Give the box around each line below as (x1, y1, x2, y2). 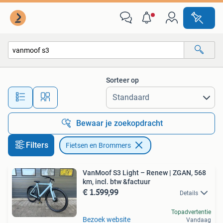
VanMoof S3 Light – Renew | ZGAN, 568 (83, 169, 194, 177)
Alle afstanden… (80, 89, 129, 97)
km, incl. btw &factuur (83, 178, 150, 186)
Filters (26, 140, 48, 150)
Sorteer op (106, 76, 139, 84)
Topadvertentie (171, 209, 211, 216)
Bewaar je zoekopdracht (76, 118, 163, 128)
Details (180, 190, 198, 197)
